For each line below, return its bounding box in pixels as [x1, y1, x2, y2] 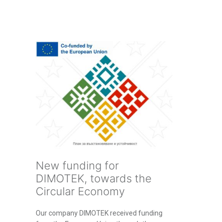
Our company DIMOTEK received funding [36, 209, 163, 218]
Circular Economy [36, 185, 125, 198]
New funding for [36, 159, 119, 172]
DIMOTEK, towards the [36, 172, 152, 185]
